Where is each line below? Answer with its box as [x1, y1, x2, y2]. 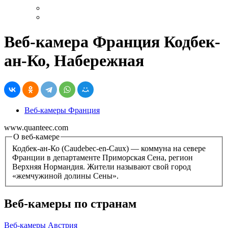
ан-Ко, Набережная [4, 51, 144, 70]
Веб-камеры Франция [24, 105, 100, 115]
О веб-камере [13, 132, 60, 141]
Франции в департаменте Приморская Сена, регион [12, 153, 193, 162]
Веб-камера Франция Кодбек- [4, 33, 220, 51]
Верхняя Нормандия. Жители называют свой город [12, 162, 191, 172]
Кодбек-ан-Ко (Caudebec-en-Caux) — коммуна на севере [12, 144, 206, 153]
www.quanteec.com [4, 123, 68, 132]
